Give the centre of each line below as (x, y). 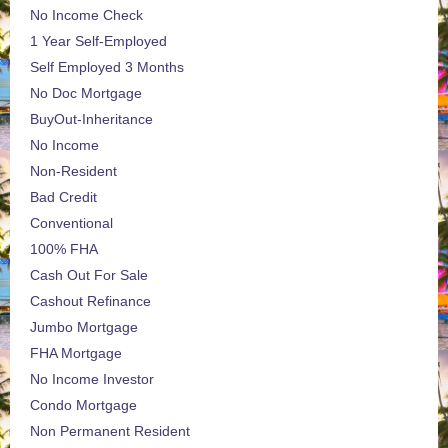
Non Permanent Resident (110, 431)
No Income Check (86, 15)
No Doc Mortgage (86, 93)
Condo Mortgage (83, 405)
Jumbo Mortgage (84, 327)
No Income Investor (92, 379)
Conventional (71, 223)
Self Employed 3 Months (107, 67)
